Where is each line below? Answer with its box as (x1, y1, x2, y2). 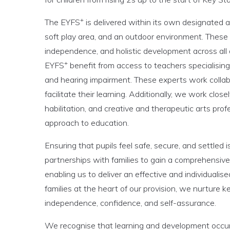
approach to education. (45, 118, 129, 128)
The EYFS (45, 17, 80, 27)
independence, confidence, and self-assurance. (45, 198, 216, 208)
